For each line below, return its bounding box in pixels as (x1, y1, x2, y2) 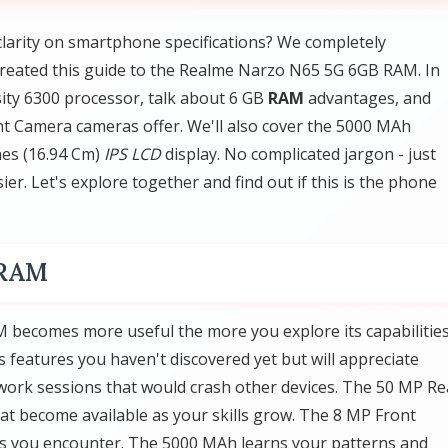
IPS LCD (104, 142, 161, 165)
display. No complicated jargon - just (161, 142, 436, 165)
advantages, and (304, 86, 431, 109)
